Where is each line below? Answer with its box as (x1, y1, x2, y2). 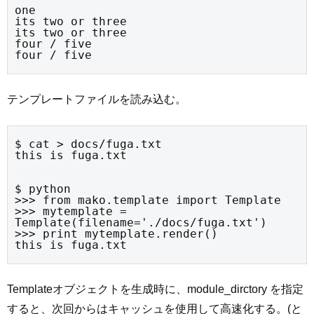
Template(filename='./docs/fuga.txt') (15, 215, 267, 229)
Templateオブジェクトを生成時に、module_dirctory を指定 (7, 283, 303, 296)
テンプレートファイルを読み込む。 (7, 93, 186, 106)
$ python (15, 182, 71, 196)
